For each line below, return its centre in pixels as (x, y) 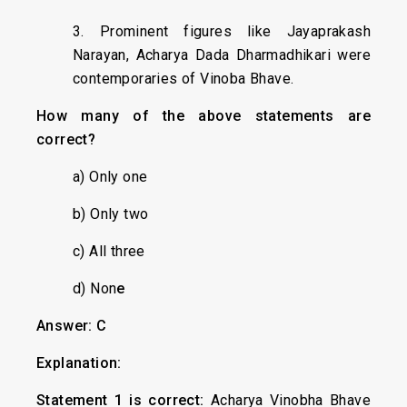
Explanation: (79, 363)
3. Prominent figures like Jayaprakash (222, 31)
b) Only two (111, 214)
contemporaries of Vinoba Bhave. (184, 79)
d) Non (95, 288)
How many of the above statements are (203, 116)
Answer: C (72, 326)
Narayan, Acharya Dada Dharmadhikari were (222, 55)
